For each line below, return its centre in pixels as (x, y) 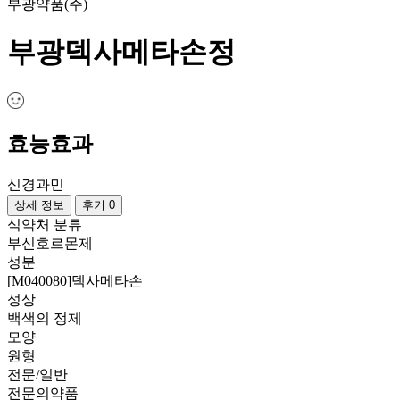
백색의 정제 (45, 319)
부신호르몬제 (50, 244)
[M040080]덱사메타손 (75, 281)
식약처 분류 (45, 225)
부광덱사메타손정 (121, 52)
